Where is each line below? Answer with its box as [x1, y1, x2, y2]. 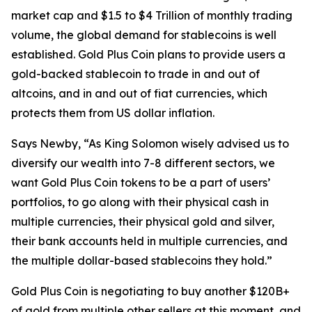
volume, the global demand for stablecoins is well [11, 28, 276, 42]
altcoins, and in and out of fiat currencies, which [11, 86, 267, 100]
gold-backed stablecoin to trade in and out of [11, 67, 260, 81]
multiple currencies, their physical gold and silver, [11, 214, 274, 228]
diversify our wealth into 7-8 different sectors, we [11, 156, 275, 170]
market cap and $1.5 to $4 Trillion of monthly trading [11, 8, 292, 22]
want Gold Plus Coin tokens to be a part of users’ [11, 175, 270, 189]
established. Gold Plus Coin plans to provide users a [11, 47, 286, 61]
